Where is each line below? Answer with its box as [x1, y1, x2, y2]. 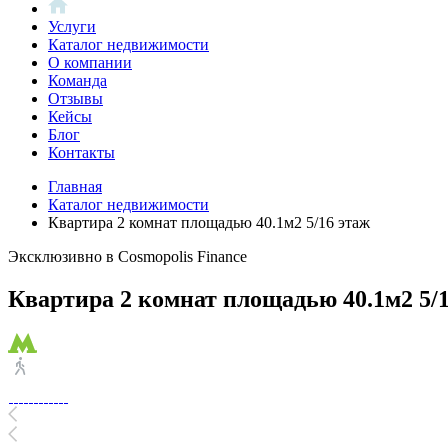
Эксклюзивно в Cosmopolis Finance [8, 248, 247, 265]
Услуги [48, 18, 96, 35]
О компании [48, 54, 132, 71]
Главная [48, 178, 102, 195]
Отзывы [48, 90, 103, 107]
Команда [48, 72, 107, 89]
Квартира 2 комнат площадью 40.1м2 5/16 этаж [48, 214, 370, 231]
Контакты [48, 144, 115, 161]
